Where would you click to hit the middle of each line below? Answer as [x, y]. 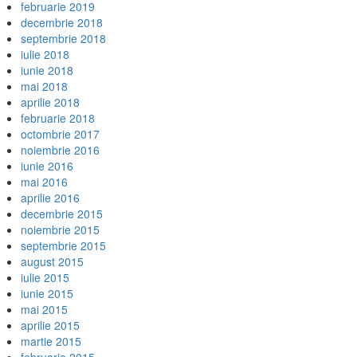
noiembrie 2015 [60, 229]
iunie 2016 [47, 166]
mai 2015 [44, 309]
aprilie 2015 [50, 325]
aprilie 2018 [50, 102]
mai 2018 [44, 86]
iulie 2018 [45, 54]
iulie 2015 [45, 277]
